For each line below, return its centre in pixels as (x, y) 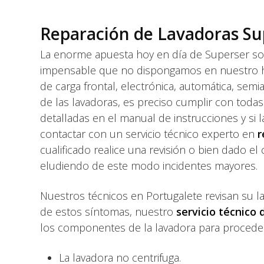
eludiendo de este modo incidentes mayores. (149, 166)
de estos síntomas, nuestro (108, 212)
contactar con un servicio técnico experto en (149, 134)
